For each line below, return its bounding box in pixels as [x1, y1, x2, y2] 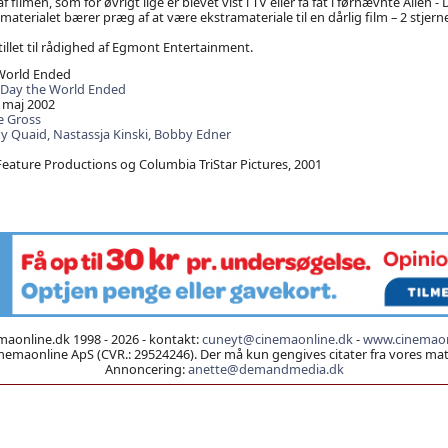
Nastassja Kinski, [52, 125, 154, 144]
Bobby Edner [153, 125, 231, 144]
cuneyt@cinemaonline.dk [201, 329, 353, 348]
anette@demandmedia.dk [187, 359, 344, 378]
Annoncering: [104, 359, 188, 378]
